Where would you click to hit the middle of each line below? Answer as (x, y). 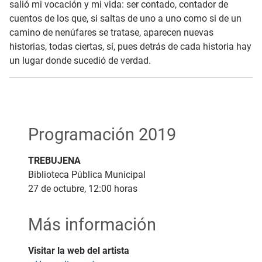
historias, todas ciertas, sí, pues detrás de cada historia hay (130, 46)
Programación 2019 (102, 135)
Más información (92, 225)
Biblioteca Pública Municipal (87, 175)
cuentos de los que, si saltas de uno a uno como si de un (125, 18)
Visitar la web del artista (79, 251)
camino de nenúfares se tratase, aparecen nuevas (111, 32)
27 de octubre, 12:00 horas (83, 189)
